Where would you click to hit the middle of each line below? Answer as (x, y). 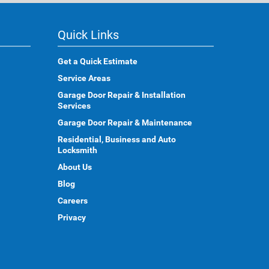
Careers (73, 201)
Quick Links (88, 35)
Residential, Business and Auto (117, 139)
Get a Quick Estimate (98, 61)
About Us (75, 167)
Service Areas (84, 78)
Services (74, 106)
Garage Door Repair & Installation (122, 95)
